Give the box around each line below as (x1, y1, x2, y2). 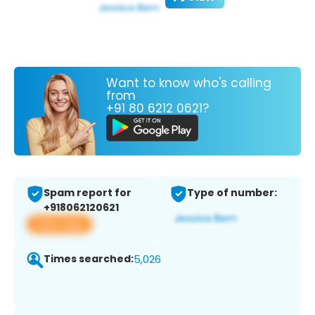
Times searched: (44, 252, 134, 266)
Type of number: (187, 186, 277, 200)
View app (35, 217, 84, 232)
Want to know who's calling (106, 74, 271, 91)
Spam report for (44, 186, 131, 200)
